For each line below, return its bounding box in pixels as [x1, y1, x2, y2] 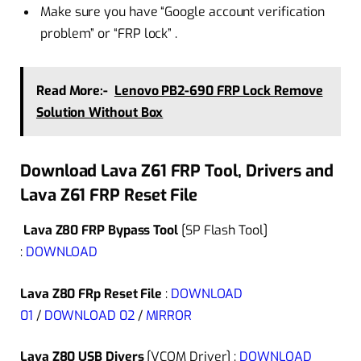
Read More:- [35, 82, 109, 100]
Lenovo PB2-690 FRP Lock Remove [114, 82, 323, 100]
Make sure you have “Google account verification [40, 2, 326, 20]
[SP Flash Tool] [178, 222, 268, 239]
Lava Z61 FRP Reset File [20, 183, 198, 206]
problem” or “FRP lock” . [40, 24, 178, 42]
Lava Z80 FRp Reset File [20, 284, 163, 302]
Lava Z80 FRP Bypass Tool [20, 222, 179, 239]
